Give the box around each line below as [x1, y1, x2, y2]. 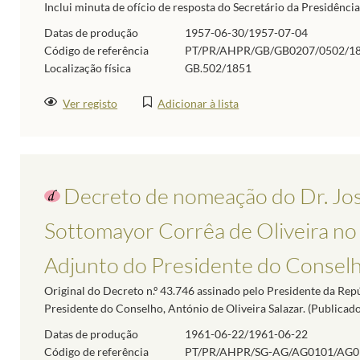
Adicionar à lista [157, 96, 239, 110]
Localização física [44, 61, 131, 76]
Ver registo [63, 96, 118, 110]
